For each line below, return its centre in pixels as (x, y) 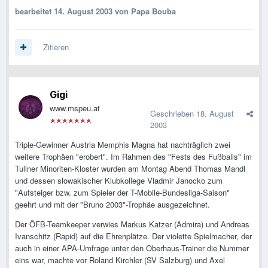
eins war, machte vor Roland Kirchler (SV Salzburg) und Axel (120, 260)
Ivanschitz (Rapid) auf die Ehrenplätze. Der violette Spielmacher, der (133, 236)
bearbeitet (34, 11)
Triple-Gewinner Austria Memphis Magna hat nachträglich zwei (123, 145)
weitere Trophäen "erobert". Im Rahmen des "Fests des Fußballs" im (133, 157)
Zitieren (56, 47)
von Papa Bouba (144, 11)
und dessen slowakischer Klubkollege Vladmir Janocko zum (119, 181)
